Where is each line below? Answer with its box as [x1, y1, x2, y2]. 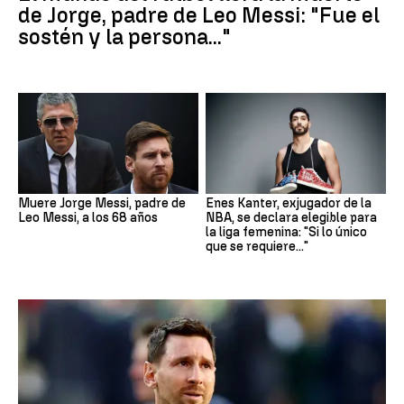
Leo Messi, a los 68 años [18, 210, 158, 226]
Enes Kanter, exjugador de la [206, 196, 372, 212]
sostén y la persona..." [18, 23, 231, 50]
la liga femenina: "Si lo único [206, 225, 367, 241]
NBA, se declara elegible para [206, 210, 377, 226]
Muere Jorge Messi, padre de [18, 196, 186, 212]
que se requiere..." [206, 239, 308, 255]
